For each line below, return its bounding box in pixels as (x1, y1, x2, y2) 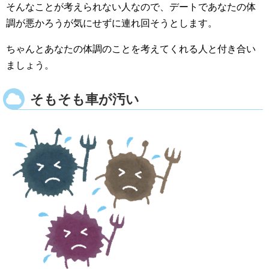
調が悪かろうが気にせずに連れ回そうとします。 (6, 18, 217, 28)
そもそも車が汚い (30, 92, 139, 107)
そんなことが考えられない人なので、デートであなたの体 (6, 2, 256, 12)
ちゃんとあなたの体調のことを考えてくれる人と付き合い (6, 44, 256, 54)
